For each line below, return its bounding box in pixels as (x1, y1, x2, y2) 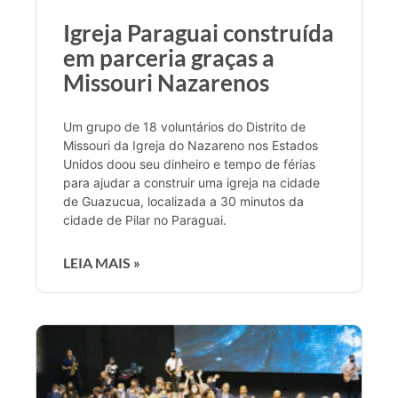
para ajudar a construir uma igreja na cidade (63, 174, 320, 190)
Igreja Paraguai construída (63, 18, 334, 47)
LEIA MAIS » (63, 253, 140, 271)
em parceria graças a (63, 43, 275, 72)
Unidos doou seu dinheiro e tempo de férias (63, 155, 315, 171)
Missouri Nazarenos (63, 68, 269, 97)
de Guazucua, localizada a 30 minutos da (63, 193, 304, 209)
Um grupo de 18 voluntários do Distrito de (63, 118, 306, 134)
